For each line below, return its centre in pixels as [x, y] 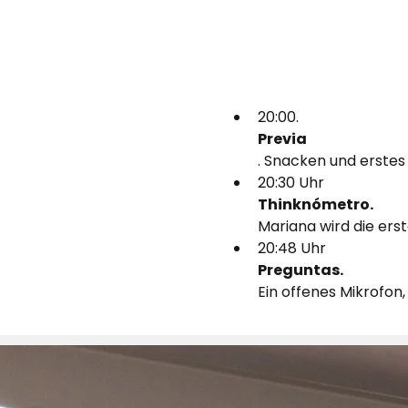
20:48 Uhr [291, 248]
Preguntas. [301, 270]
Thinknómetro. [316, 204]
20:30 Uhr [291, 182]
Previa [282, 138]
